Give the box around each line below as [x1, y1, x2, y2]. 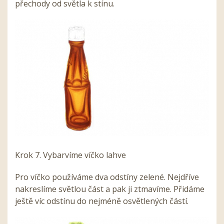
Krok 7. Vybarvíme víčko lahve [15, 149, 126, 161]
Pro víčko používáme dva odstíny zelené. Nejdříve [15, 171, 199, 183]
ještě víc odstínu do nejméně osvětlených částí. [15, 195, 188, 207]
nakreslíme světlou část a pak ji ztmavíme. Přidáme [15, 183, 204, 195]
